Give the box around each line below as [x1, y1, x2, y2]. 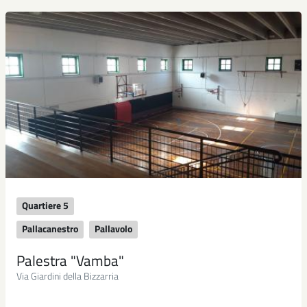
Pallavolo [95, 221, 132, 236]
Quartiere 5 [22, 198, 69, 212]
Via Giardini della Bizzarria [16, 269, 119, 283]
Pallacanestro [22, 221, 78, 236]
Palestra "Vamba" [16, 249, 124, 271]
